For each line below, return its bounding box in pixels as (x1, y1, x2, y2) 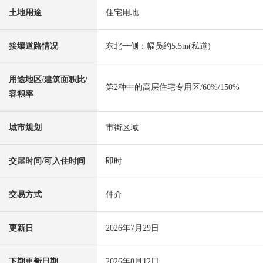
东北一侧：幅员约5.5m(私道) (106, 42, 211, 51)
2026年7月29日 (106, 224, 159, 233)
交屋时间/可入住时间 (9, 157, 85, 166)
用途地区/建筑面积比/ (9, 75, 87, 85)
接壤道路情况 (9, 42, 58, 51)
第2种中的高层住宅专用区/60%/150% (106, 83, 240, 92)
